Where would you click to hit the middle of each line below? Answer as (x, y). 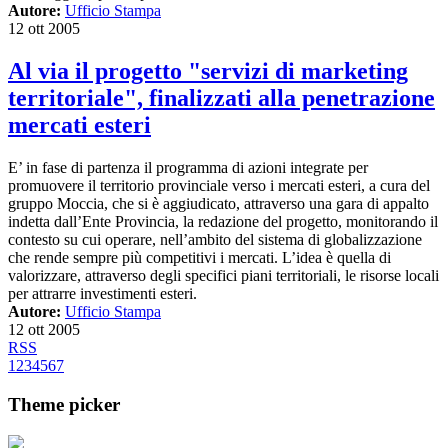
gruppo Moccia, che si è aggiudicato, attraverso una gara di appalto (218, 204)
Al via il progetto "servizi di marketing (208, 71)
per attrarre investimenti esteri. (102, 294)
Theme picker (64, 404)
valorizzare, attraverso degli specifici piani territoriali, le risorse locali (223, 276)
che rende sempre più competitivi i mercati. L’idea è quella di (199, 258)
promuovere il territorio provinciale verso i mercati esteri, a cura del (219, 186)
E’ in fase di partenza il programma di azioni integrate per (188, 168)
